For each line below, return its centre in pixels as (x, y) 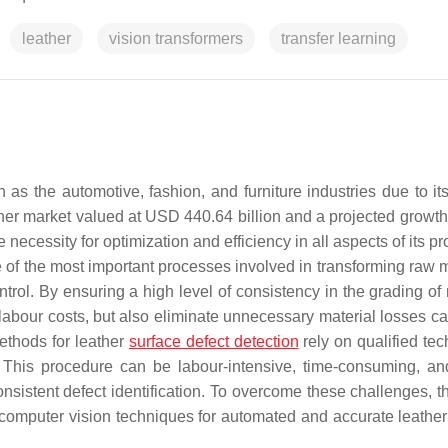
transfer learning (338, 38)
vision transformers (176, 38)
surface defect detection (213, 341)
